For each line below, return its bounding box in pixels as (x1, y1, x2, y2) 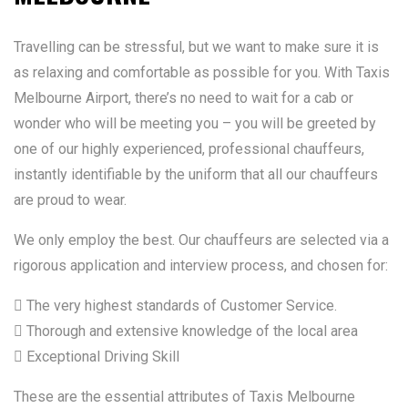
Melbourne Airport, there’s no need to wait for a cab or (14, 89, 353, 107)
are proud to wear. (14, 191, 127, 209)
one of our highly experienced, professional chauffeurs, (14, 140, 364, 158)
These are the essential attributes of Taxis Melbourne (14, 388, 355, 405)
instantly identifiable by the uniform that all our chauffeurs (14, 166, 378, 183)
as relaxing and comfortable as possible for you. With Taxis (14, 64, 390, 81)
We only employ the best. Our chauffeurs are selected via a (14, 231, 389, 249)
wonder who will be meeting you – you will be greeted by (14, 115, 376, 132)
